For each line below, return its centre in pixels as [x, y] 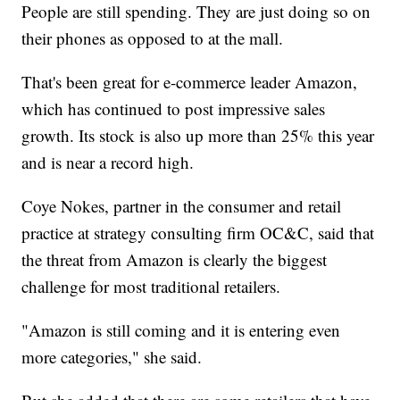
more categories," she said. [112, 357]
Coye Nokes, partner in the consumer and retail [182, 206]
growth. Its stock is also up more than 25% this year [198, 136]
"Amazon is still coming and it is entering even [181, 330]
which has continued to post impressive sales [174, 109]
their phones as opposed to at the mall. [153, 38]
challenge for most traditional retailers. [151, 287]
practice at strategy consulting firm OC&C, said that [198, 233]
